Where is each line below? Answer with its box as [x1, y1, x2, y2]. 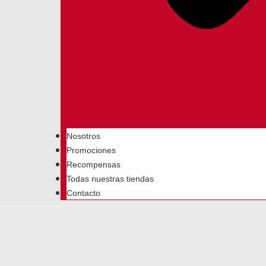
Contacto [66, 188, 100, 198]
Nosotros [66, 131, 100, 141]
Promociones [66, 145, 116, 155]
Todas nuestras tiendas [66, 174, 154, 183]
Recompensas [66, 160, 121, 169]
